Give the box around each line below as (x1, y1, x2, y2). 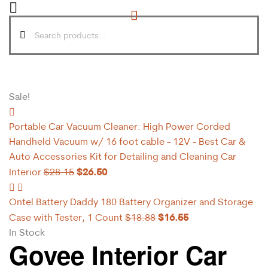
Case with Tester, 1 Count (9, 211, 123, 223)
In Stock (9, 226, 45, 238)
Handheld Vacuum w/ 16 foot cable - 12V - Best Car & (9, 135, 245, 147)
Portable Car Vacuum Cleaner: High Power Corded (9, 120, 230, 132)
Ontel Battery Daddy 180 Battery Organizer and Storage (9, 195, 253, 208)
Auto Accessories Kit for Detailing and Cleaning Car (9, 150, 236, 162)
